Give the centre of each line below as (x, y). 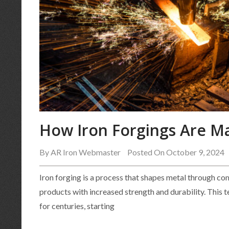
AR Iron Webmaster (86, 152)
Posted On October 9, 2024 (176, 152)
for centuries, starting (77, 206)
